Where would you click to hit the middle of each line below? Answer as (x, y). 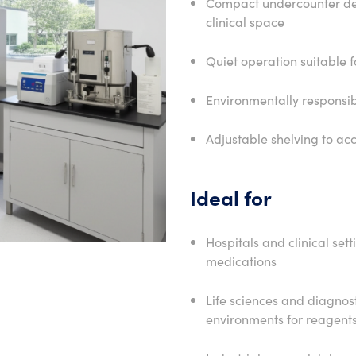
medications (241, 261)
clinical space (245, 21)
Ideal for (231, 197)
